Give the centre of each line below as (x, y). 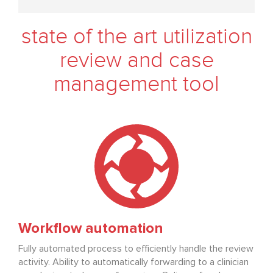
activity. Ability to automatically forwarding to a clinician (133, 262)
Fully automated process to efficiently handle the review (136, 249)
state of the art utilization (136, 37)
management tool (136, 84)
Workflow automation (90, 229)
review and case (136, 61)
